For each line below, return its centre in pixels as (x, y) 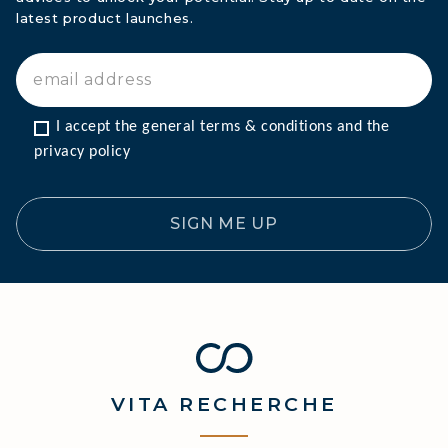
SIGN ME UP (224, 224)
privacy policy (82, 152)
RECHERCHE (254, 404)
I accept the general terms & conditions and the (222, 127)
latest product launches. (105, 18)
